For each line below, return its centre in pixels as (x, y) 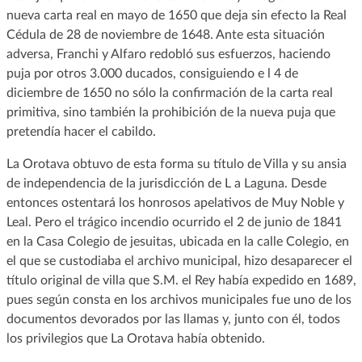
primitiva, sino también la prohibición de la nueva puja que (170, 112)
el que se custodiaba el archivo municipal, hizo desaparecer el (179, 261)
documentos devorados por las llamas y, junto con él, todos (173, 319)
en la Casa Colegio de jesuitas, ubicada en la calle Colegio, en (177, 241)
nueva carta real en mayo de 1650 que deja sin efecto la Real (176, 15)
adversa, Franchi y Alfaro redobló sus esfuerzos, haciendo (168, 54)
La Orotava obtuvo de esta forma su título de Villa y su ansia (176, 164)
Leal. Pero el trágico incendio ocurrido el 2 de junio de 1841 (174, 222)
